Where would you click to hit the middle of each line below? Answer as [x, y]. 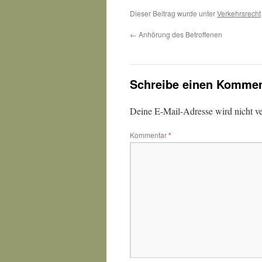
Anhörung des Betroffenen [180, 34]
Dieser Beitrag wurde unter [173, 13]
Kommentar [149, 135]
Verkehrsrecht [239, 13]
